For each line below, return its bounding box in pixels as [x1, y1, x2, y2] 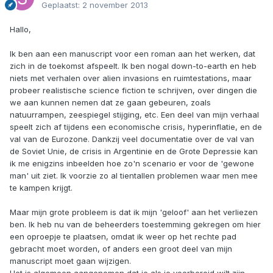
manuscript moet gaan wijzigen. [10, 256, 131, 266]
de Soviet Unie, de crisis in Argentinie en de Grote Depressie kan [10, 146, 258, 157]
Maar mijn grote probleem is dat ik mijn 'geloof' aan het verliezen [10, 207, 258, 218]
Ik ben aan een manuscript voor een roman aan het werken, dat [10, 49, 255, 59]
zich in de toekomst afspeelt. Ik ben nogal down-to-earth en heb [10, 61, 257, 71]
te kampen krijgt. [10, 183, 73, 193]
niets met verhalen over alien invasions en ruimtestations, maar [10, 73, 252, 83]
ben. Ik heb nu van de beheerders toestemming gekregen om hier [10, 219, 261, 230]
